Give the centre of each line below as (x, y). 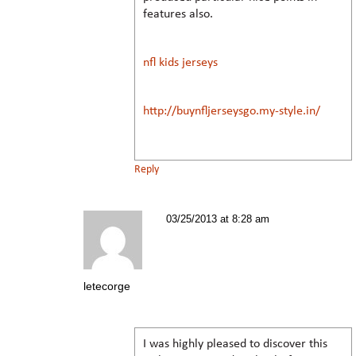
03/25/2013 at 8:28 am (218, 219)
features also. (178, 14)
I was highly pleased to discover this (235, 344)
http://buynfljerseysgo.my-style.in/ (232, 111)
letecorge (107, 286)
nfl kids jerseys (180, 62)
